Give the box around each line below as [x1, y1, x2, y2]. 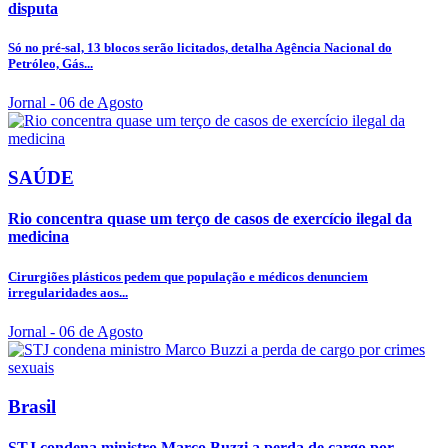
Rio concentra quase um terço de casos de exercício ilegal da [8, 210, 412, 228]
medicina [8, 228, 69, 246]
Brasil [8, 395, 56, 417]
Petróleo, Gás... [8, 56, 93, 72]
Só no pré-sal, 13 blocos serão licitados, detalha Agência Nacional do [8, 40, 392, 56]
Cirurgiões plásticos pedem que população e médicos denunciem [8, 268, 368, 284]
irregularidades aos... [8, 284, 128, 300]
